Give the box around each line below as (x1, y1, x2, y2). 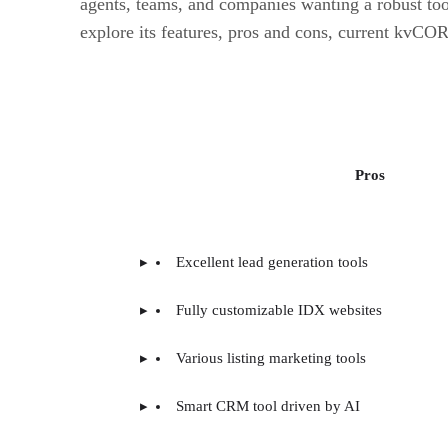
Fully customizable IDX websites (176, 301, 382, 318)
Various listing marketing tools (176, 349, 366, 366)
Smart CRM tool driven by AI (176, 397, 360, 414)
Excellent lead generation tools (176, 253, 368, 270)
